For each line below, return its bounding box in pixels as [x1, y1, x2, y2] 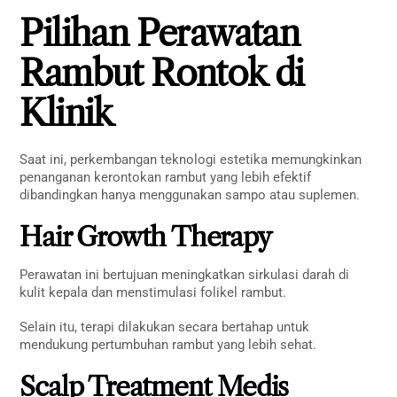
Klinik [19, 91, 113, 136]
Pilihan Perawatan [19, 12, 300, 56]
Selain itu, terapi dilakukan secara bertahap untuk [19, 319, 310, 336]
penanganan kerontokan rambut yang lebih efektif [19, 169, 312, 186]
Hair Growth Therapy [19, 220, 271, 253]
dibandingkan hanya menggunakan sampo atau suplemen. [19, 187, 361, 204]
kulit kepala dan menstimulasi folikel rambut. [19, 284, 287, 300]
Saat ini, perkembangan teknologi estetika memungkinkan [19, 152, 362, 168]
